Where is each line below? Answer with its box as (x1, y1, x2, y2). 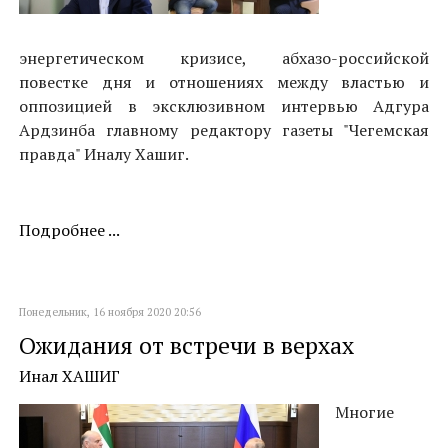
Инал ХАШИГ (19, 365, 120, 387)
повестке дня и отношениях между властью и (19, 71, 429, 93)
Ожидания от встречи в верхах (19, 330, 354, 361)
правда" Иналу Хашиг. (19, 143, 189, 165)
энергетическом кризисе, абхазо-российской (19, 47, 429, 69)
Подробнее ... (19, 219, 120, 241)
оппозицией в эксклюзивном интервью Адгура (19, 95, 429, 117)
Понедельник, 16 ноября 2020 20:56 (19, 305, 201, 319)
